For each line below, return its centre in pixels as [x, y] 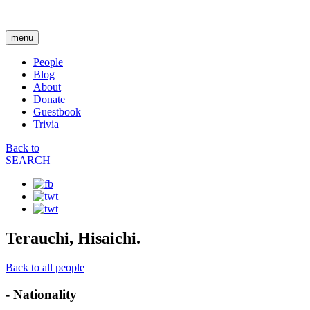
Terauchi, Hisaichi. [73, 238]
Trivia [46, 124]
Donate [49, 99]
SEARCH [28, 160]
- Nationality [41, 294]
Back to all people [45, 267]
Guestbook [57, 112]
